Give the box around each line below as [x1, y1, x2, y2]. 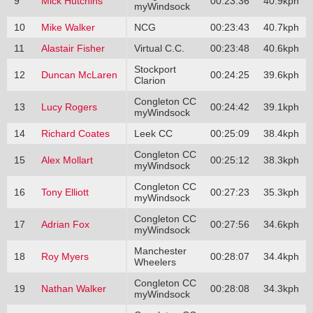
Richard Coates [41, 127, 110, 139]
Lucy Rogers [41, 101, 97, 112]
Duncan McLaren [41, 68, 117, 80]
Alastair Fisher [41, 42, 105, 54]
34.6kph [263, 218, 299, 230]
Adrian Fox [41, 218, 89, 230]
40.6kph [263, 42, 299, 54]
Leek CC [133, 127, 173, 139]
